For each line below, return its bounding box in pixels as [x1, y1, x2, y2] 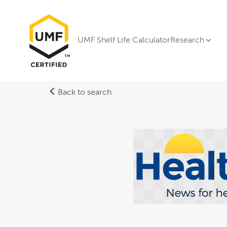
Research [170, 35, 204, 45]
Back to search [56, 88, 111, 97]
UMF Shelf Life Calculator [78, 35, 170, 45]
